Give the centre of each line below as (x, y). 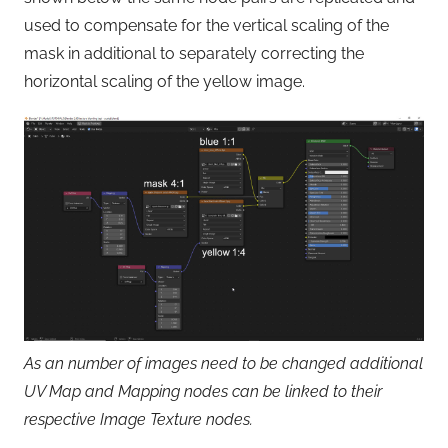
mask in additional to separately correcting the (194, 53)
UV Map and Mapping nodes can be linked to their (203, 391)
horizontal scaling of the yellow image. (164, 81)
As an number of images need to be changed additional (223, 363)
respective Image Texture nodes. (138, 419)
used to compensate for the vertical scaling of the (206, 25)
